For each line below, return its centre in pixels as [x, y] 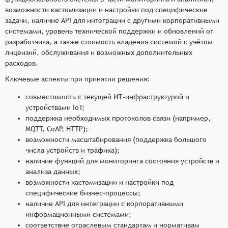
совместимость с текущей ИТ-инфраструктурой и [107, 96]
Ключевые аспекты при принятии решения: [77, 79]
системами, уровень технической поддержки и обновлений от [109, 31]
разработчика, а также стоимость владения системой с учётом [109, 41]
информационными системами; [78, 214]
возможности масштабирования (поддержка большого [116, 139]
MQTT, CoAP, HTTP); [57, 129]
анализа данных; [53, 171]
